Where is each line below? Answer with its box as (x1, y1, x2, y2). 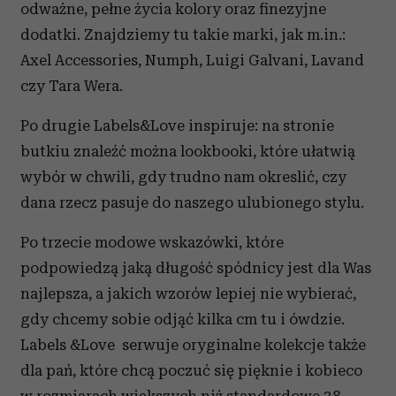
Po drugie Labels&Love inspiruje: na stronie (20, 117, 334, 135)
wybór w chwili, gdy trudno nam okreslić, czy (20, 168, 346, 187)
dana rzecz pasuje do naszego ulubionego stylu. (20, 194, 364, 212)
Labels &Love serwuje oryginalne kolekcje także (20, 336, 366, 354)
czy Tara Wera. (20, 77, 123, 95)
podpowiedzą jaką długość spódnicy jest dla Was (20, 259, 371, 278)
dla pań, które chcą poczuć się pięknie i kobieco (20, 362, 362, 380)
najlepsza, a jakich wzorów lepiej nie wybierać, (20, 285, 356, 303)
